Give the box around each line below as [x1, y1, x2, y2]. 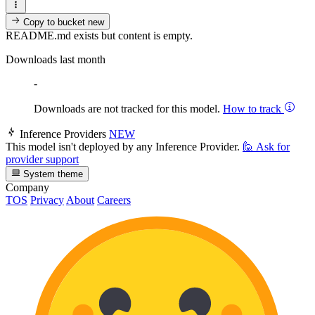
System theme [20, 168, 84, 179]
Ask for [256, 140, 290, 153]
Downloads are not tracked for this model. [34, 102, 223, 115]
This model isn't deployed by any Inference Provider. [6, 140, 240, 153]
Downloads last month [6, 53, 105, 65]
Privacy [30, 193, 64, 206]
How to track [223, 102, 284, 115]
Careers [97, 193, 131, 206]
